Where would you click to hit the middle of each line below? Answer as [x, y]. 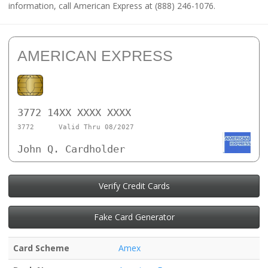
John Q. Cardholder [71, 149]
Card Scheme [41, 248]
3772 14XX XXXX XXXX [74, 112]
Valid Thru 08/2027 [96, 127]
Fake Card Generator [134, 217]
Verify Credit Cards [134, 185]
